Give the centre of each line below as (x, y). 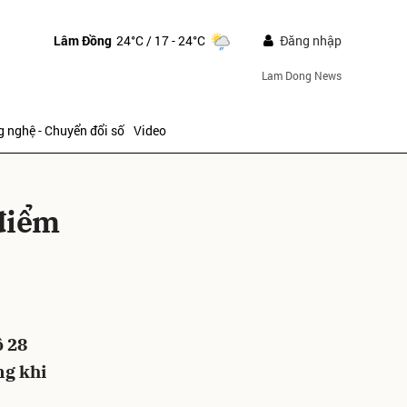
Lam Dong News (301, 75)
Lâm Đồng (82, 40)
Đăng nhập (310, 40)
